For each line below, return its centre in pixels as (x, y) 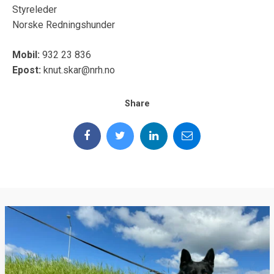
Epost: (27, 70)
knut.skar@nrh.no (78, 70)
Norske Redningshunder (64, 25)
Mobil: (26, 55)
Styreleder (35, 10)
